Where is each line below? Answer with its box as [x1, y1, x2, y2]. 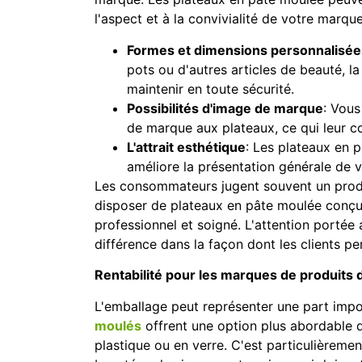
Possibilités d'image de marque [127, 99, 323, 116]
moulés [95, 317, 141, 334]
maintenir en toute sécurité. [127, 80, 294, 97]
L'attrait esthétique [127, 138, 246, 155]
